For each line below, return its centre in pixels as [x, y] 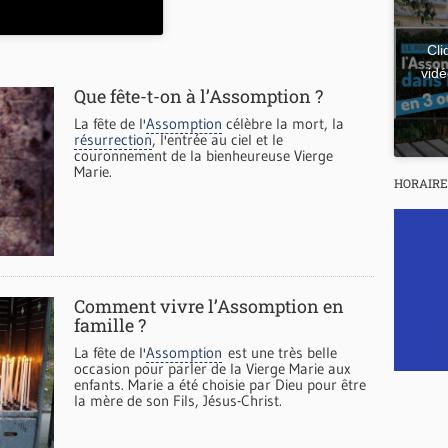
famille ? [110, 325]
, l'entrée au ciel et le [217, 140]
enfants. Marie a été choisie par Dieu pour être [220, 385]
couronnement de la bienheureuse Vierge [203, 156]
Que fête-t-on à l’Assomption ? [198, 96]
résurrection [113, 140]
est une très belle [279, 353]
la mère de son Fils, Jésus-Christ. [178, 401]
